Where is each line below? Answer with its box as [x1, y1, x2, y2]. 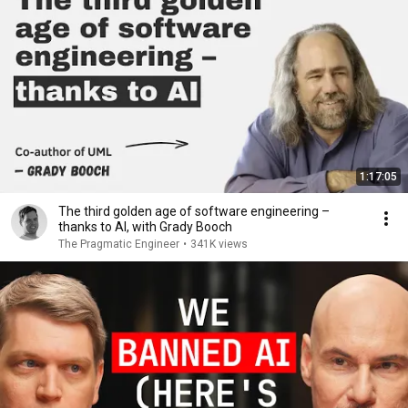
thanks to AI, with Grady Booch [58, 219, 232, 234]
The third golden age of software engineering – [58, 204, 330, 219]
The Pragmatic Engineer [58, 238, 179, 250]
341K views [190, 238, 248, 250]
